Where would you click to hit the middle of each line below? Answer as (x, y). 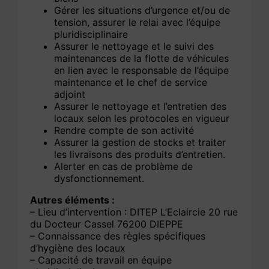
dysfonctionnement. (99, 179)
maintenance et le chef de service (131, 83)
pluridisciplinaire (91, 35)
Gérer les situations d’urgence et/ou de (142, 11)
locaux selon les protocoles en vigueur (142, 119)
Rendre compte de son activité (124, 131)
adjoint (70, 95)
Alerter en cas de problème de (124, 167)
